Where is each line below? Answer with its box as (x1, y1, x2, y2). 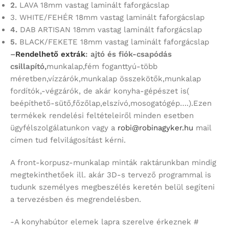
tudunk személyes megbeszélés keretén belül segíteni (10, 182, 215, 192)
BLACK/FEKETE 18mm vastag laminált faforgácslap (17, 37, 209, 47)
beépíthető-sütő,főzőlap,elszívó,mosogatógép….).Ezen (10, 98, 212, 108)
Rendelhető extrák (15, 49, 85, 59)
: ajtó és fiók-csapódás (85, 49, 172, 59)
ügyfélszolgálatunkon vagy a (10, 123, 118, 132)
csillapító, (10, 61, 47, 71)
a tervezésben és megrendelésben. (10, 194, 141, 204)
